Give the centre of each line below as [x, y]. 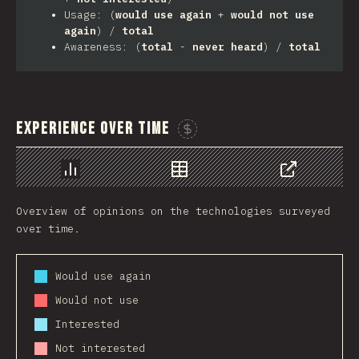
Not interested [100, 348]
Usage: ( [90, 15]
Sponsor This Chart [225, 140]
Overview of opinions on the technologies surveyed [173, 211]
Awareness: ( [103, 47]
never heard [228, 47]
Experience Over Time [93, 129]
